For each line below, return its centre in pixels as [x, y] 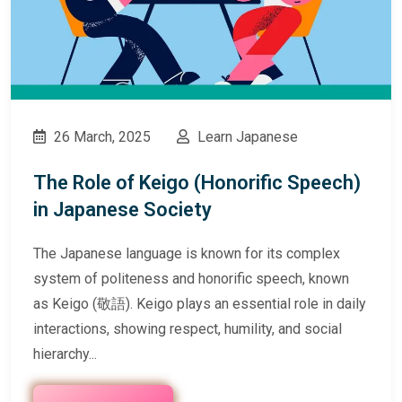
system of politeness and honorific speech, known [191, 278]
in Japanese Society [122, 209]
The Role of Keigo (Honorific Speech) [197, 182]
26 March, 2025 [100, 136]
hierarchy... [65, 354]
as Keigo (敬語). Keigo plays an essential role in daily [200, 303]
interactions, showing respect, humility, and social [188, 328]
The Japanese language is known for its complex [187, 253]
